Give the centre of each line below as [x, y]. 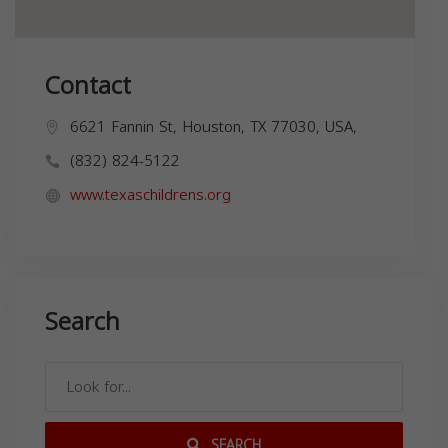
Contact [88, 86]
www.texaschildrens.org [150, 195]
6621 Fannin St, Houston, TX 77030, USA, [213, 127]
